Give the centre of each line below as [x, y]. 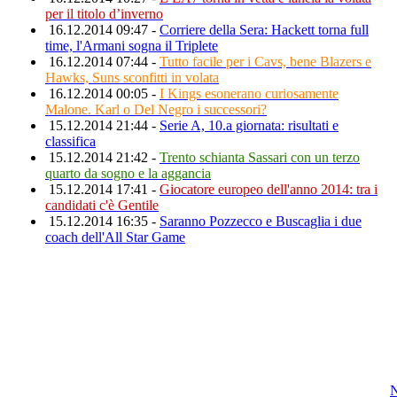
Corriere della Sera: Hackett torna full [264, 29]
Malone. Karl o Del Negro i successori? [156, 109]
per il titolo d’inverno [104, 13]
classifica [70, 141]
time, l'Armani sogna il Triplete [132, 45]
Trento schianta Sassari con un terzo [260, 157]
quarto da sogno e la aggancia [128, 173]
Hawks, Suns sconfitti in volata [132, 77]
